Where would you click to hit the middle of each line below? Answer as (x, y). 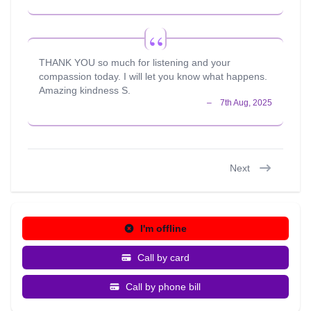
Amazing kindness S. (85, 90)
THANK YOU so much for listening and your (135, 62)
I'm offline (163, 228)
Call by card (163, 258)
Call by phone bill (163, 287)
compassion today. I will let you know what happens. (153, 76)
